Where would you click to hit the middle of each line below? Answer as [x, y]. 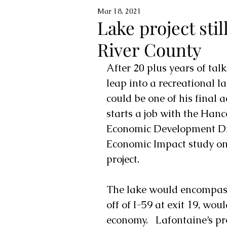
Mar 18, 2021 [119, 11]
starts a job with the [154, 113]
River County [149, 49]
